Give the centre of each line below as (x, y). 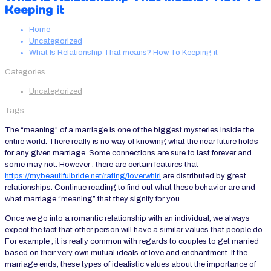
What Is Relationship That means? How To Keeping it (123, 53)
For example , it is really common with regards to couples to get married (132, 242)
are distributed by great (204, 176)
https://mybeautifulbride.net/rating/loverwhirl (83, 176)
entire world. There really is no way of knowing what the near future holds (132, 142)
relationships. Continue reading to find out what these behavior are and (130, 188)
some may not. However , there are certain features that (102, 165)
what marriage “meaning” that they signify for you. (93, 199)
